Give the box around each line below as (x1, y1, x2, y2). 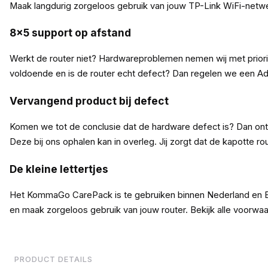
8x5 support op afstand (9, 26, 131, 39)
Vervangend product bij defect (9, 94, 169, 107)
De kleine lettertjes (9, 162, 108, 175)
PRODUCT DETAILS (14, 254, 93, 264)
